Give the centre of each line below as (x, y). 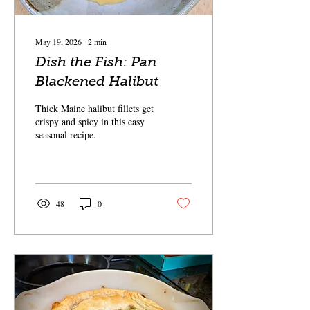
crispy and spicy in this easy (90, 122)
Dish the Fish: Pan (96, 62)
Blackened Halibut (97, 81)
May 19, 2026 (58, 42)
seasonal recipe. (66, 135)
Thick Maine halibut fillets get (94, 109)
